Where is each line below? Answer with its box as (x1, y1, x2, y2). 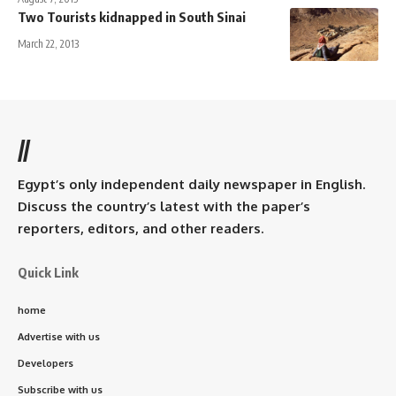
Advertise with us (18, 330, 100, 343)
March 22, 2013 (18, 36, 79, 50)
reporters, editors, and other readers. (18, 219, 263, 237)
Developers (18, 356, 73, 369)
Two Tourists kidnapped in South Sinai (18, 8, 246, 25)
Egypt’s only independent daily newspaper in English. (18, 175, 365, 193)
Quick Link (18, 263, 79, 280)
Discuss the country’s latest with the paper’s (18, 197, 310, 215)
